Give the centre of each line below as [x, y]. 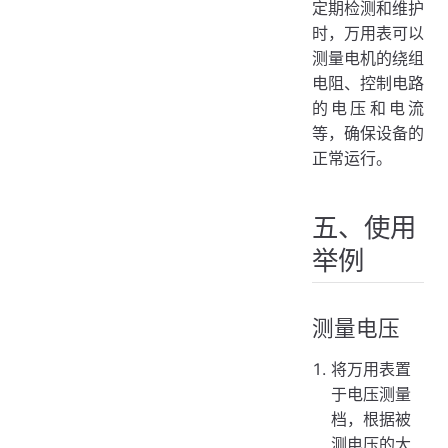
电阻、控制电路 [368, 83]
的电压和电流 [368, 108]
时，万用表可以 [368, 33]
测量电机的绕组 [368, 58]
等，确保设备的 [368, 133]
